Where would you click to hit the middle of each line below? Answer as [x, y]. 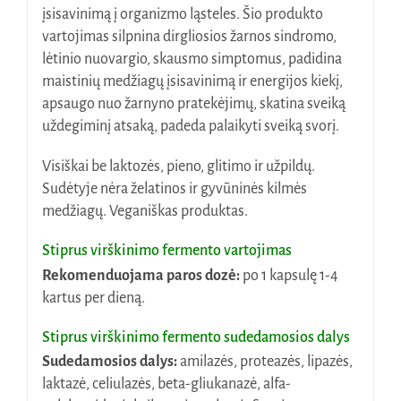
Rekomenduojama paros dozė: [142, 275]
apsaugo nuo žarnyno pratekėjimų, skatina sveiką [193, 104]
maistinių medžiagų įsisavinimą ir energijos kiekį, [192, 82]
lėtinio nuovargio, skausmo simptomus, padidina [192, 60]
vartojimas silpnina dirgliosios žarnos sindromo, [189, 37]
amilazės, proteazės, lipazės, [266, 362]
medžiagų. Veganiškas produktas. [145, 212]
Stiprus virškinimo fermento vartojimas [166, 251]
